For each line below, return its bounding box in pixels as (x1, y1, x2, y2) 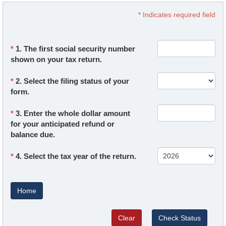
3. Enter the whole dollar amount (16, 109, 130, 118)
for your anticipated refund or (11, 120, 115, 129)
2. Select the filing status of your (16, 77, 129, 86)
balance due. (11, 130, 55, 139)
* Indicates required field (138, 11, 215, 19)
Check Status (158, 214, 201, 222)
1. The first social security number (16, 44, 135, 53)
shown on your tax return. (11, 55, 102, 64)
